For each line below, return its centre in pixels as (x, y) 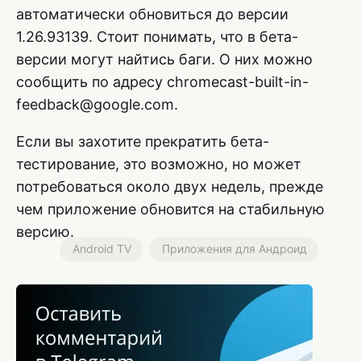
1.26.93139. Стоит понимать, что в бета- (157, 36)
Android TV (102, 248)
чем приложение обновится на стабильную (170, 209)
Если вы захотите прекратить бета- (143, 141)
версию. (45, 231)
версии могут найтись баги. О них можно (164, 59)
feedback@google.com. (97, 104)
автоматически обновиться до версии (152, 14)
